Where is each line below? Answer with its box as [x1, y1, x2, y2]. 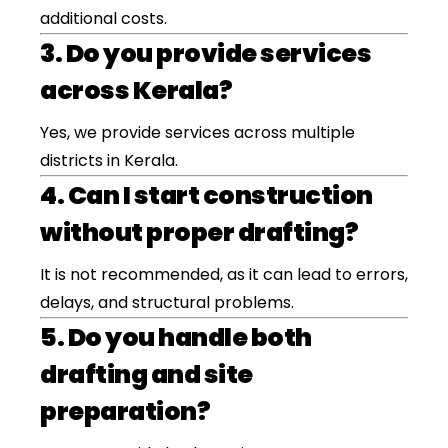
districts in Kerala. [40, 149, 178, 172]
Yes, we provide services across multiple [40, 121, 355, 144]
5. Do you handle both [40, 320, 312, 355]
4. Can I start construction [40, 178, 373, 213]
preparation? [40, 394, 210, 429]
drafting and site [40, 357, 253, 392]
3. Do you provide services [40, 36, 371, 71]
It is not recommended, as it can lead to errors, [40, 263, 408, 286]
